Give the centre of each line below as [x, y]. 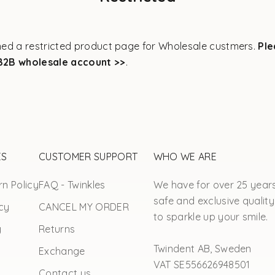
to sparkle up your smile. [211, 216]
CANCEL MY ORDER [84, 207]
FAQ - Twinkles [72, 184]
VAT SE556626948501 [202, 264]
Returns [57, 229]
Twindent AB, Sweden [202, 248]
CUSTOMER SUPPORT [88, 156]
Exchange [62, 251]
